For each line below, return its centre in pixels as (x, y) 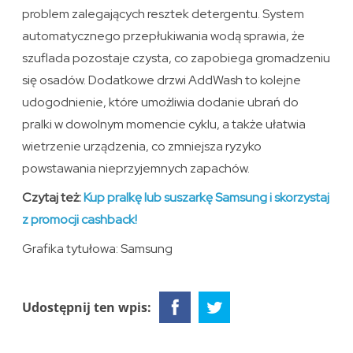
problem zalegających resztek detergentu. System (163, 14)
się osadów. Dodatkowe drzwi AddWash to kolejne (162, 80)
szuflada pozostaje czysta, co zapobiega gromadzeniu (176, 58)
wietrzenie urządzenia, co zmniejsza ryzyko (142, 147)
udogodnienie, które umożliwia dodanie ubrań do (161, 102)
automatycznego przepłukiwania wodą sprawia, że (164, 36)
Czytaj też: (53, 198)
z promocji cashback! (80, 220)
